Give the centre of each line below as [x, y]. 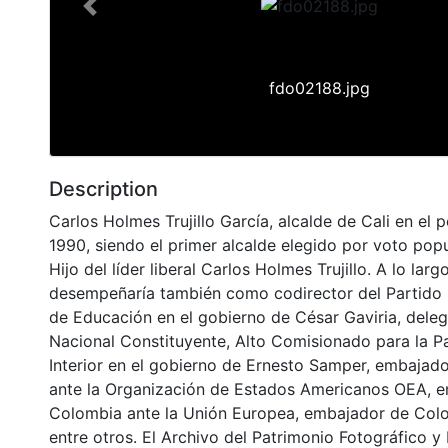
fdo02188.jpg [319, 87]
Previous [121, 16]
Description [103, 188]
